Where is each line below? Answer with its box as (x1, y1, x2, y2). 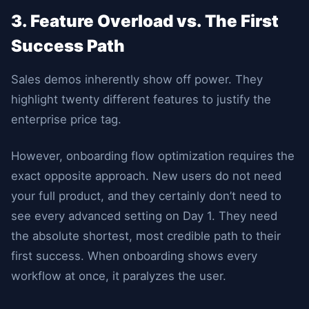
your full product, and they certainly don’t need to (11, 189, 281, 203)
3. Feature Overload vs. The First (11, 11, 279, 31)
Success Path (11, 36, 125, 56)
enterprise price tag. (11, 112, 121, 126)
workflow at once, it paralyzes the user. (11, 269, 226, 283)
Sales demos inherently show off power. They (11, 72, 263, 86)
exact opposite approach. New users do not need (11, 169, 281, 183)
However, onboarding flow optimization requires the (11, 149, 295, 163)
